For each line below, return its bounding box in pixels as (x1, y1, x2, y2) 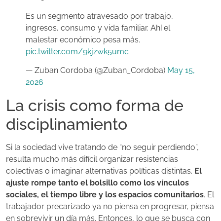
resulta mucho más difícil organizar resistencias (6, 154, 178, 164)
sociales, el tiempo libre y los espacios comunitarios (6, 190, 204, 200)
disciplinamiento (6, 115, 127, 134)
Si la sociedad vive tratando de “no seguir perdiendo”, (6, 143, 199, 152)
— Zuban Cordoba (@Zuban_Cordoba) (26, 66, 167, 75)
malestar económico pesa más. (26, 35, 140, 44)
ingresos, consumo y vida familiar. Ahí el (26, 23, 170, 33)
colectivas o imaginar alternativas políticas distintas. (6, 166, 194, 176)
